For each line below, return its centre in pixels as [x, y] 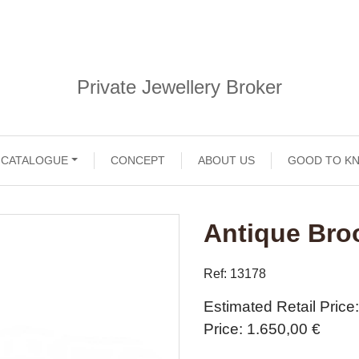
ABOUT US [227, 160]
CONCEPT [138, 160]
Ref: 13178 [235, 274]
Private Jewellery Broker [179, 87]
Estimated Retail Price [279, 307]
